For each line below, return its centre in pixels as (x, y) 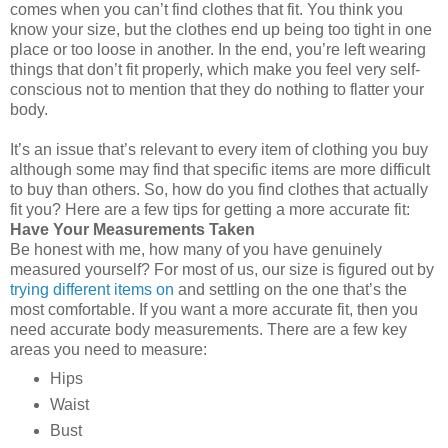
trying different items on (92, 289)
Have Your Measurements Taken (132, 229)
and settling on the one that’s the (290, 289)
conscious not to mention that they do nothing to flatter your (217, 89)
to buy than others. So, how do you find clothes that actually (219, 189)
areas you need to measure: (108, 349)
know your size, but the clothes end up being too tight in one (221, 29)
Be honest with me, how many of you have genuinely (196, 249)
